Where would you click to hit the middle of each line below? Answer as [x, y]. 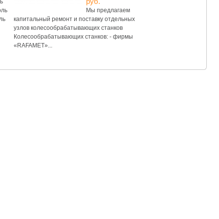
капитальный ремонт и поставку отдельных [74, 19]
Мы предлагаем [108, 10]
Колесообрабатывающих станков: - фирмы [73, 37]
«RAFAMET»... [33, 45]
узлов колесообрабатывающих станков [68, 28]
